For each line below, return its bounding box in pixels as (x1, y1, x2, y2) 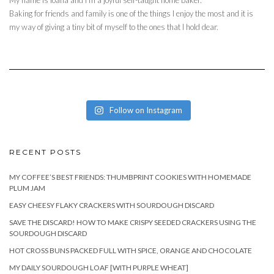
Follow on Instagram (109, 105, 182, 115)
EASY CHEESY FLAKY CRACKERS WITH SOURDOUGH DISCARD (9, 200, 214, 210)
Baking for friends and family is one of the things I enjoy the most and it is (9, 8, 253, 18)
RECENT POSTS (9, 147, 81, 157)
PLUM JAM (9, 183, 45, 193)
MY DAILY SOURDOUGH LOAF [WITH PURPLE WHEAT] (9, 262, 188, 272)
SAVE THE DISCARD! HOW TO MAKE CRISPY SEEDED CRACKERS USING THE (9, 217, 256, 227)
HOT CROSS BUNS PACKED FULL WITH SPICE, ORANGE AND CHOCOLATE (9, 245, 252, 255)
